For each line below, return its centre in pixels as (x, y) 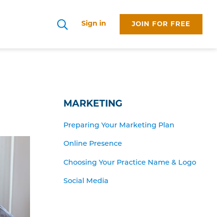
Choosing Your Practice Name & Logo (130, 163)
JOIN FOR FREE (161, 24)
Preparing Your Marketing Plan (119, 126)
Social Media (86, 182)
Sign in (94, 24)
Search (70, 30)
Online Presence (93, 144)
